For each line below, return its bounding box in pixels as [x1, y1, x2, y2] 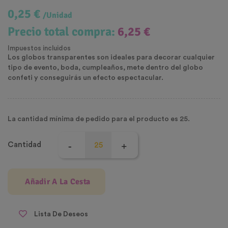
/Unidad [43, 10, 72, 21]
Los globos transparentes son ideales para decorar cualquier [8, 54, 215, 62]
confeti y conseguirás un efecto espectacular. [8, 74, 163, 82]
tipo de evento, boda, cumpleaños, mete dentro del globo [8, 64, 203, 72]
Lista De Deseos [34, 210, 88, 218]
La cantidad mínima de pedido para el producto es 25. [8, 116, 190, 123]
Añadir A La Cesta [25, 177, 91, 187]
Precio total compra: [8, 24, 118, 40]
